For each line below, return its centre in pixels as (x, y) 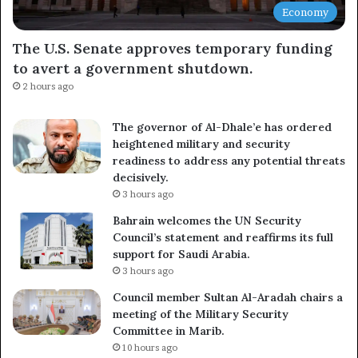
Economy (305, 12)
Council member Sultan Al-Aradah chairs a (228, 297)
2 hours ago (48, 86)
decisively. (141, 177)
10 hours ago (150, 347)
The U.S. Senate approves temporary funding (173, 48)
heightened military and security (201, 143)
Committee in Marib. (169, 330)
